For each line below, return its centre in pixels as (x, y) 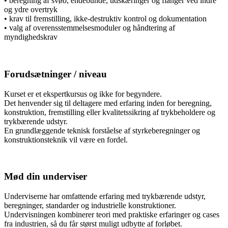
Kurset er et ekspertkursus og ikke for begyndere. (83, 94)
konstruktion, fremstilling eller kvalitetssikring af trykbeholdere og (110, 112)
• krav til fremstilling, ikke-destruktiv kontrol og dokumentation (105, 19)
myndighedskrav (31, 37)
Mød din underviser (46, 177)
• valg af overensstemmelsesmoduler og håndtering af (90, 28)
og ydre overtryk (31, 10)
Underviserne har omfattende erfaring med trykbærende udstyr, (105, 196)
